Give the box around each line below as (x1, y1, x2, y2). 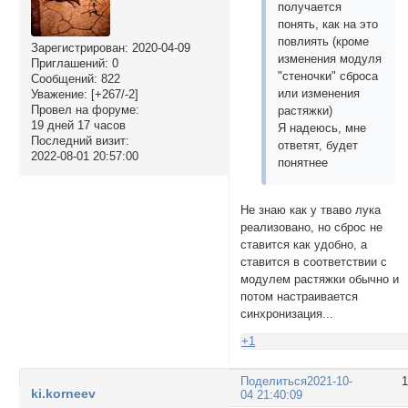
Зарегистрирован (30, 40, 125, 55)
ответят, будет (278, 138, 359, 153)
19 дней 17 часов (30, 117, 126, 132)
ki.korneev (30, 386, 96, 402)
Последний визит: (30, 133, 129, 148)
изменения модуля (278, 52, 382, 66)
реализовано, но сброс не (240, 220, 383, 235)
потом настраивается (240, 290, 359, 304)
